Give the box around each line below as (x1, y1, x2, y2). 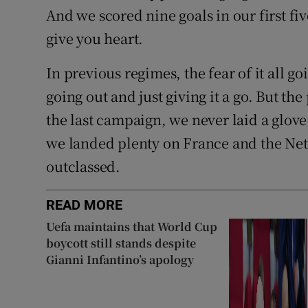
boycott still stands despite (46, 235, 197, 252)
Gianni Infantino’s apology (46, 252, 195, 268)
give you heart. (46, 28, 144, 49)
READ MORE (46, 198, 123, 212)
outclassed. (46, 156, 121, 177)
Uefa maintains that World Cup (46, 219, 218, 235)
